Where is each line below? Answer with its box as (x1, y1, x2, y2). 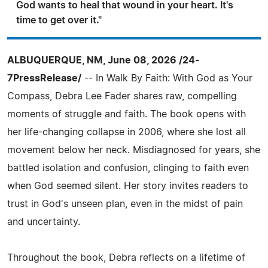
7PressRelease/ (7, 73, 81, 83)
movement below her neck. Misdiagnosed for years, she (7, 145, 260, 155)
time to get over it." (16, 15, 102, 25)
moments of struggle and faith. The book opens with (7, 109, 246, 119)
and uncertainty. (7, 217, 80, 227)
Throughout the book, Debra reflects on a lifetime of (7, 252, 245, 263)
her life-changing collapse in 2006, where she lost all (7, 127, 246, 137)
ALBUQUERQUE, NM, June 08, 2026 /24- (7, 55, 200, 65)
